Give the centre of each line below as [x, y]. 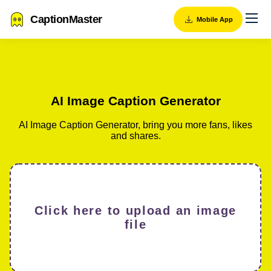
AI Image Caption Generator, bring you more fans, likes [135, 125]
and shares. [135, 135]
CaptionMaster [66, 19]
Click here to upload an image [135, 210]
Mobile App [215, 19]
